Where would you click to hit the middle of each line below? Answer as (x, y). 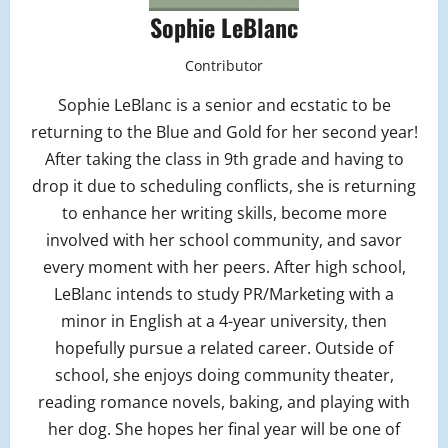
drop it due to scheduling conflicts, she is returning (224, 186)
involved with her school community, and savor (224, 240)
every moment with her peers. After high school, (224, 267)
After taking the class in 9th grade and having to (224, 159)
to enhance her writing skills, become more (224, 213)
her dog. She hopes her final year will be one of (224, 429)
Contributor (224, 66)
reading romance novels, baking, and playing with (224, 402)
